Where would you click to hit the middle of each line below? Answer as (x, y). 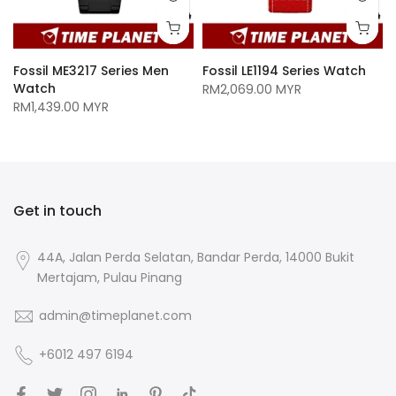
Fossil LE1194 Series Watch (284, 70)
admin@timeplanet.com (115, 315)
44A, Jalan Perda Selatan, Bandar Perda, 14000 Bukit (196, 257)
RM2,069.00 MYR (252, 89)
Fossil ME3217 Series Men (91, 70)
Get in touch (57, 210)
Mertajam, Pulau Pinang (110, 277)
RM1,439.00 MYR (61, 107)
